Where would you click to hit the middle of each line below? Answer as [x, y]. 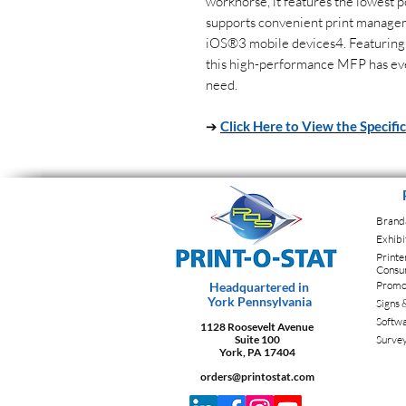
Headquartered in [259, 287]
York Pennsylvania [259, 301]
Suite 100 [257, 339]
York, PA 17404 [257, 352]
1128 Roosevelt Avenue [257, 327]
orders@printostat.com [257, 377]
